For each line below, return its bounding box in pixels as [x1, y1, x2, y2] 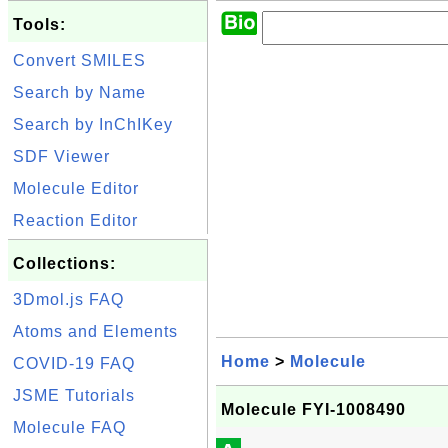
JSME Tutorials [13, 387, 135, 404]
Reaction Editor [13, 212, 138, 229]
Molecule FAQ [13, 419, 126, 436]
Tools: [13, 16, 66, 33]
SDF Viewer [13, 148, 110, 165]
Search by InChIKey [13, 116, 173, 133]
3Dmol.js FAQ [13, 291, 124, 308]
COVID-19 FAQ [13, 355, 135, 372]
